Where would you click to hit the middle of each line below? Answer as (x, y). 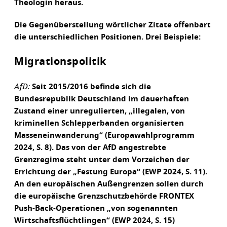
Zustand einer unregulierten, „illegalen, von (100, 111)
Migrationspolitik (60, 62)
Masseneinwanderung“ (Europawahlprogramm (104, 136)
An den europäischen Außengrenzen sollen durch (109, 184)
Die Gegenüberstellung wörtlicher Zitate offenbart (112, 25)
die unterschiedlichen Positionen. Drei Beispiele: (107, 37)
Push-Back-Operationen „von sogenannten (96, 209)
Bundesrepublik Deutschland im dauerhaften (102, 99)
